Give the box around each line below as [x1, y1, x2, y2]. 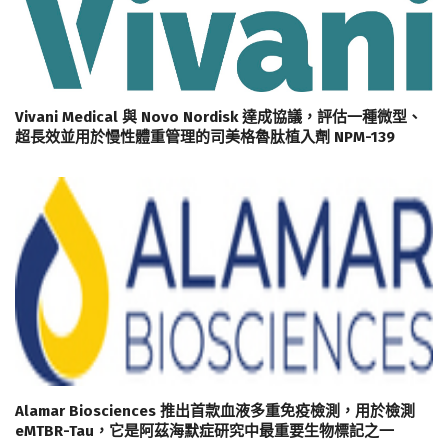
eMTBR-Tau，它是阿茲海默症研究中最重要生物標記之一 [15, 422, 394, 441]
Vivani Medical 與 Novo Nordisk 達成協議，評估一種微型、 [15, 108, 422, 127]
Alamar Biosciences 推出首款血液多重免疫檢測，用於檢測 [15, 402, 415, 421]
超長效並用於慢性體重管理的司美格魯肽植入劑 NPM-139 [15, 128, 395, 147]
